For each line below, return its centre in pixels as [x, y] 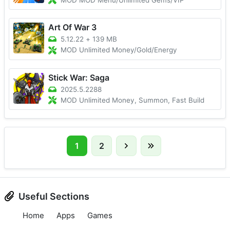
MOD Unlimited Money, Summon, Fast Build [133, 100]
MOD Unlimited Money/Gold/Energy [119, 50]
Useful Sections [54, 196]
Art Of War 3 [72, 27]
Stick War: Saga [79, 77]
